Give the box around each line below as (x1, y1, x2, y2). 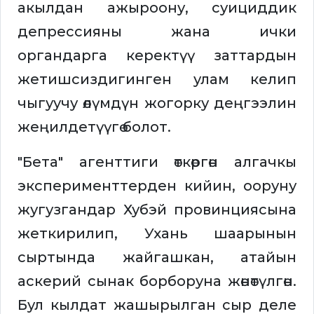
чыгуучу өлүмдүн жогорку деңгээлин (18, 95, 296, 112)
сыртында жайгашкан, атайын (18, 249, 296, 266)
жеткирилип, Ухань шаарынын (18, 225, 296, 243)
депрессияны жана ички (18, 23, 296, 41)
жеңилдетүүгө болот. (18, 118, 171, 136)
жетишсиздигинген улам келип (18, 71, 296, 88)
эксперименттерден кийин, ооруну (18, 177, 296, 195)
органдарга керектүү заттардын (18, 47, 296, 64)
